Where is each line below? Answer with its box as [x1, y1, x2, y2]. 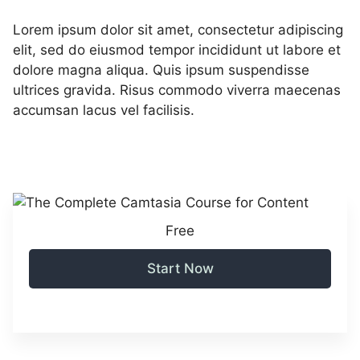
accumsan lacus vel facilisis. [13, 101, 194, 118]
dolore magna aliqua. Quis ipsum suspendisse [13, 61, 309, 78]
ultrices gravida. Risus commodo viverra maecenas [13, 81, 341, 98]
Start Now [146, 260, 214, 276]
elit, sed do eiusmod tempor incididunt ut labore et [13, 41, 341, 58]
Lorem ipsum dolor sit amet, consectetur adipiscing [13, 21, 343, 38]
